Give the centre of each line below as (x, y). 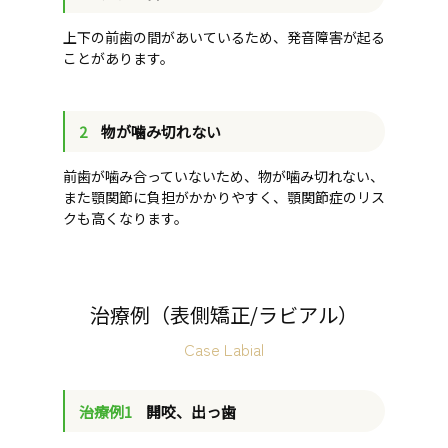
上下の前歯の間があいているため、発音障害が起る (224, 37)
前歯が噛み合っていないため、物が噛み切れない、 (223, 176)
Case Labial (224, 349)
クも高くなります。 (125, 218)
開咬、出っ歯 (191, 411)
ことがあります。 (118, 58)
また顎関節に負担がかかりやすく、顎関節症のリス (224, 197)
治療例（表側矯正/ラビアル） (224, 315)
